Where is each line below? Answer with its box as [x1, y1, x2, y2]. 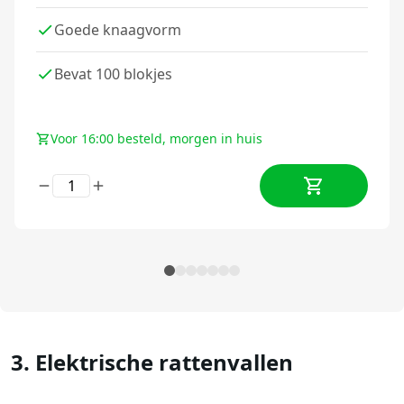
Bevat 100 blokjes [54, 63, 172, 84]
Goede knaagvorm [54, 19, 181, 40]
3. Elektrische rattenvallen [11, 346, 293, 377]
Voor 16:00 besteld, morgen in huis [50, 129, 262, 147]
